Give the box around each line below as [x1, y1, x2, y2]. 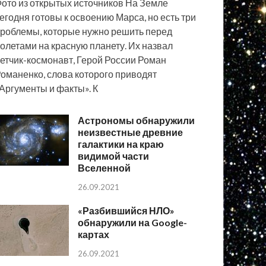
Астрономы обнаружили [78, 115, 195, 126]
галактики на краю [78, 138, 164, 150]
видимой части [78, 150, 150, 162]
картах [78, 229, 110, 240]
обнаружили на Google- [78, 217, 188, 229]
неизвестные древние [78, 126, 183, 138]
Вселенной [78, 162, 131, 174]
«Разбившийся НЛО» [78, 205, 175, 217]
